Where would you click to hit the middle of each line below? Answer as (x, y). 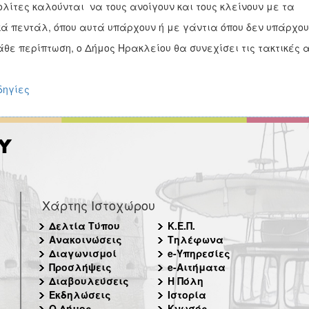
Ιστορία (187, 295)
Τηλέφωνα (195, 239)
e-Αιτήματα (196, 267)
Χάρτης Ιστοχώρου (99, 205)
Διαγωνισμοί (83, 253)
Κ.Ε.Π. (181, 226)
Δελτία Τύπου (84, 226)
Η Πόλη (185, 281)
